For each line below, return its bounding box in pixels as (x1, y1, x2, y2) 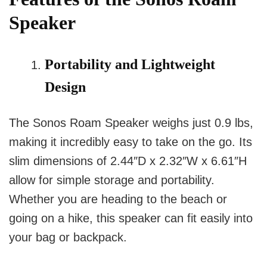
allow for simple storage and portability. (9, 173, 215, 187)
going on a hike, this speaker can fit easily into (9, 212, 253, 225)
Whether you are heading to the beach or (9, 193, 227, 206)
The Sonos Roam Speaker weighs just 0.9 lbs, (9, 116, 253, 130)
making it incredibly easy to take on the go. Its (9, 135, 252, 149)
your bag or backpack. (9, 231, 127, 244)
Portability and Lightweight (45, 57, 215, 73)
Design (45, 79, 86, 95)
